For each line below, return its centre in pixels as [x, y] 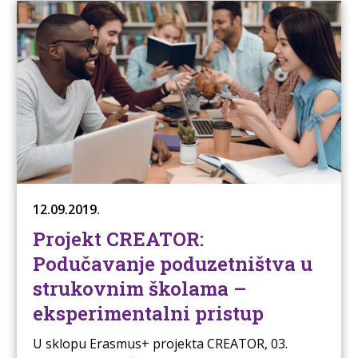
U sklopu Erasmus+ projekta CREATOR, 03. [160, 343]
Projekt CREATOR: [118, 239]
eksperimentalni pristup [148, 313]
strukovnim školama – [139, 288]
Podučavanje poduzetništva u [172, 263]
